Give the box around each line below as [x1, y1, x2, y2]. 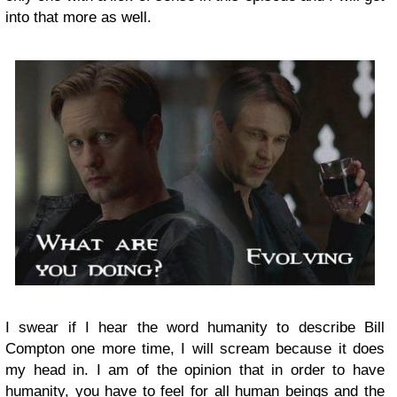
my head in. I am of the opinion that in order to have [5, 361, 385, 378]
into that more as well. [5, 9, 152, 27]
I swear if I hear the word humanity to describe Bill [5, 318, 385, 336]
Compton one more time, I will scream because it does [5, 339, 385, 357]
